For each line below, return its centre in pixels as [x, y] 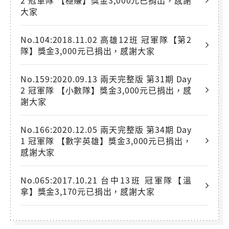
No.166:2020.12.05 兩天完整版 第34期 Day [106, 129]
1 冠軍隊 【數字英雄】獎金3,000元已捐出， [106, 140]
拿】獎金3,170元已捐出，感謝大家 [88, 191]
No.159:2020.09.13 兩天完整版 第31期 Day [106, 78]
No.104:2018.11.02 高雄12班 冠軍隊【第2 [106, 39]
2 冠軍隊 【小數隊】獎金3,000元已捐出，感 [106, 90]
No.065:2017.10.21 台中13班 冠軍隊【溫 [106, 180]
